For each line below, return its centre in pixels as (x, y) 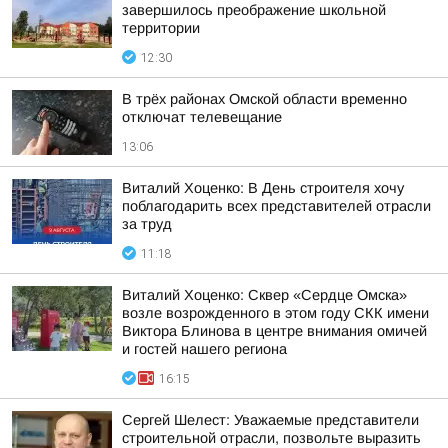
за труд (147, 224)
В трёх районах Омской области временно (264, 99)
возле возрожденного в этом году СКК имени (275, 313)
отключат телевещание (202, 117)
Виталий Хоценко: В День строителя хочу (263, 188)
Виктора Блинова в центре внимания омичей (274, 331)
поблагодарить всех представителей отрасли (276, 206)
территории (161, 28)
